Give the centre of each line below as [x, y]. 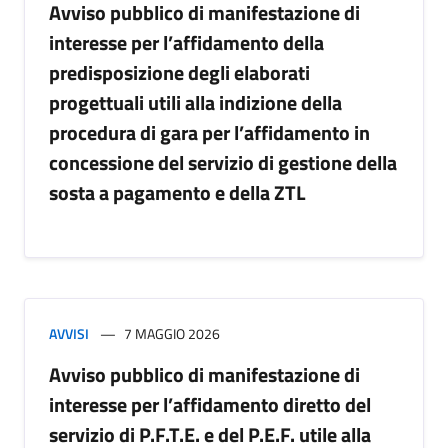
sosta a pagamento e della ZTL [177, 192]
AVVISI [69, 333]
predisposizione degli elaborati [179, 72]
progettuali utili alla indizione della [195, 102]
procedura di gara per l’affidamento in [209, 132]
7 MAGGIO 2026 [172, 333]
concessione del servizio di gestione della [223, 162]
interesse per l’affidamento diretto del [210, 404]
